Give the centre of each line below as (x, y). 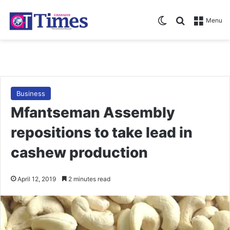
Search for (205, 20)
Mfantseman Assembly (93, 112)
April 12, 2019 (37, 179)
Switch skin (189, 20)
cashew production (79, 152)
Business (31, 93)
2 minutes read (89, 179)
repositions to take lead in (102, 132)
